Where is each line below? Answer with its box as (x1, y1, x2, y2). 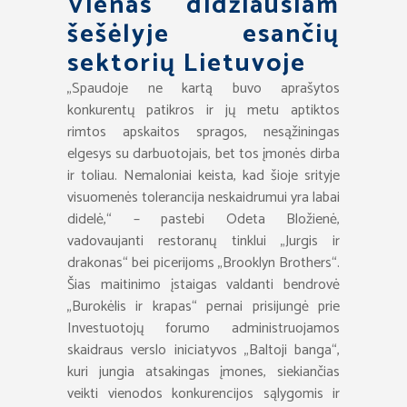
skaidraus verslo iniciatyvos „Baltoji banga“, (67, 338, 340, 362)
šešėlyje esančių (67, 14, 340, 55)
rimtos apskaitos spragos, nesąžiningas (67, 120, 340, 144)
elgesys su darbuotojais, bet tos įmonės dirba (67, 142, 340, 166)
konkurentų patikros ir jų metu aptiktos (67, 98, 340, 123)
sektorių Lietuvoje (67, 43, 306, 84)
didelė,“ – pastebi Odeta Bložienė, (67, 207, 340, 232)
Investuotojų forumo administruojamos (67, 316, 340, 341)
